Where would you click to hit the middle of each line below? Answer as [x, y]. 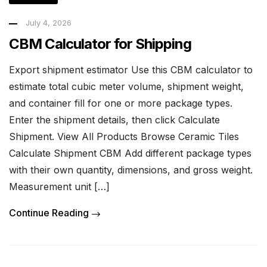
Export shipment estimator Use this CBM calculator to [131, 69]
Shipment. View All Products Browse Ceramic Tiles [124, 136]
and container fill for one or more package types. [121, 103]
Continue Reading [49, 212]
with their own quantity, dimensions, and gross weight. [131, 170]
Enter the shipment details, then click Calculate [114, 119]
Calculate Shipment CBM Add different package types [130, 153]
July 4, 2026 [49, 23]
